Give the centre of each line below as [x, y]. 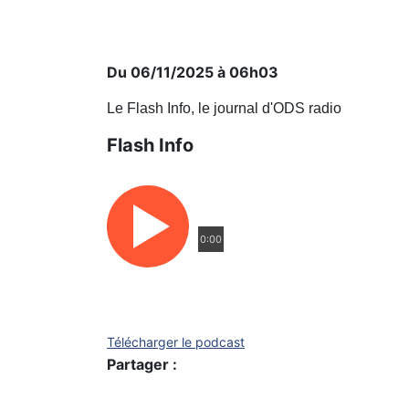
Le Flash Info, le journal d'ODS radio [224, 108]
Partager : [142, 364]
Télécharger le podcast [176, 342]
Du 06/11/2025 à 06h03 [193, 72]
